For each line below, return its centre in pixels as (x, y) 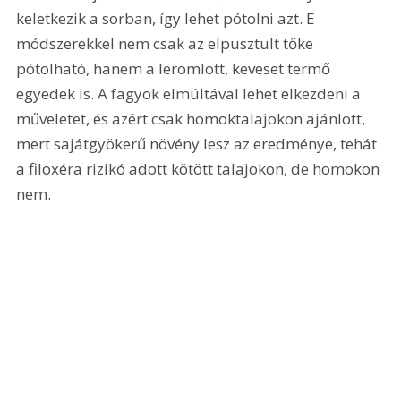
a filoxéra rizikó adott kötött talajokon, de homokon (200, 168)
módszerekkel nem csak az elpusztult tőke (167, 43)
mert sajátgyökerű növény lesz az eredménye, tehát (199, 143)
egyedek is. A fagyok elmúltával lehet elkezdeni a (191, 93)
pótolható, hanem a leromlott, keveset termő (175, 68)
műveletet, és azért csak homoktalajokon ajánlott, (193, 118)
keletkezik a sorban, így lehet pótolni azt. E (168, 18)
